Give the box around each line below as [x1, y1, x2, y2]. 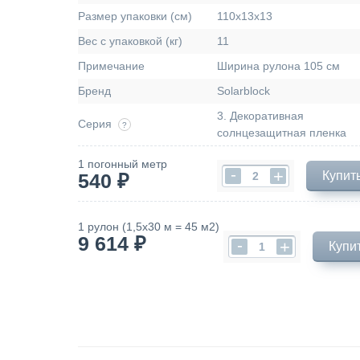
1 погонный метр [78, 157, 167, 170]
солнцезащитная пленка [217, 126, 346, 139]
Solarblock [217, 84, 270, 97]
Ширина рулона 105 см [217, 59, 340, 72]
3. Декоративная [217, 109, 304, 122]
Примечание [78, 59, 145, 72]
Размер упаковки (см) [78, 10, 192, 22]
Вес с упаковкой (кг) [78, 35, 182, 47]
